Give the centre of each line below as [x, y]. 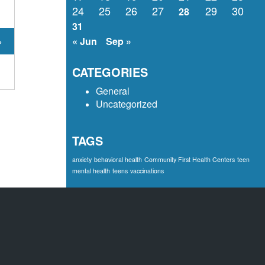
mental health [91, 170]
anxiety [82, 159]
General [112, 91]
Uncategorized [126, 104]
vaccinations [147, 170]
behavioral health [118, 159]
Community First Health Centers [189, 159]
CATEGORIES [110, 72]
